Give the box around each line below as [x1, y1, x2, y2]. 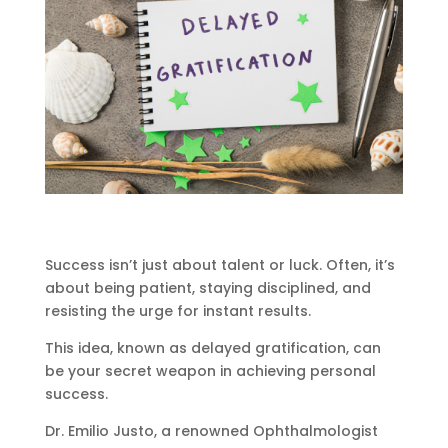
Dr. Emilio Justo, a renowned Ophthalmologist [44, 420, 378, 441]
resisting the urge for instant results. [44, 300, 311, 321]
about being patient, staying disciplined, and [44, 277, 371, 298]
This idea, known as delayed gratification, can [44, 337, 381, 358]
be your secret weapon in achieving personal [44, 360, 376, 381]
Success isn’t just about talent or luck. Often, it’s [44, 254, 395, 275]
